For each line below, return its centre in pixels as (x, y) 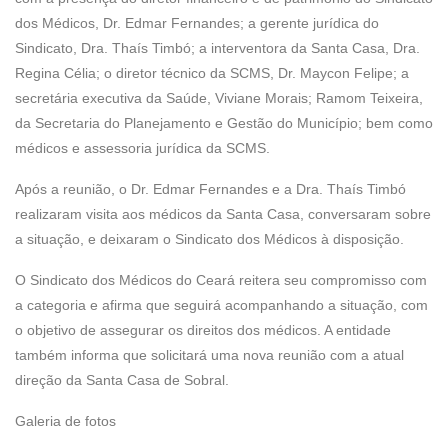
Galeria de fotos (65, 421)
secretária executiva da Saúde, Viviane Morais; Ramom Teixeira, (219, 98)
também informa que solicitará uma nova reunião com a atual (209, 355)
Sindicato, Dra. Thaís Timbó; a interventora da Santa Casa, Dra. (217, 48)
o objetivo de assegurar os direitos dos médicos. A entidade (203, 330)
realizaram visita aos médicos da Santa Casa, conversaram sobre (223, 214)
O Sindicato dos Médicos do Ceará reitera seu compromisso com (221, 280)
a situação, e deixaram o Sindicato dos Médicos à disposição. (209, 239)
